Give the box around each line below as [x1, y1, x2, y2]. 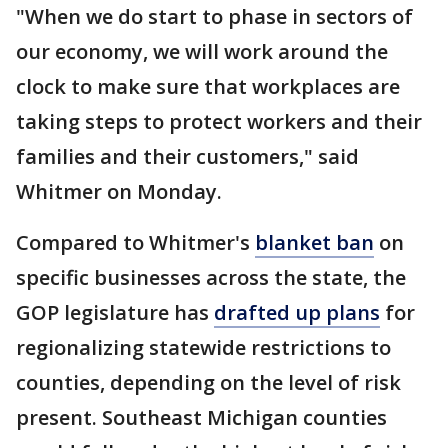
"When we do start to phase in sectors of [16, 3, 413, 30]
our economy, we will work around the [16, 38, 388, 65]
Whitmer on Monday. [16, 178, 222, 205]
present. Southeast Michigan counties [16, 404, 387, 431]
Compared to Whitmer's [16, 229, 255, 256]
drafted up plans [214, 299, 380, 326]
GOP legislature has [16, 299, 214, 326]
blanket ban [255, 229, 374, 256]
